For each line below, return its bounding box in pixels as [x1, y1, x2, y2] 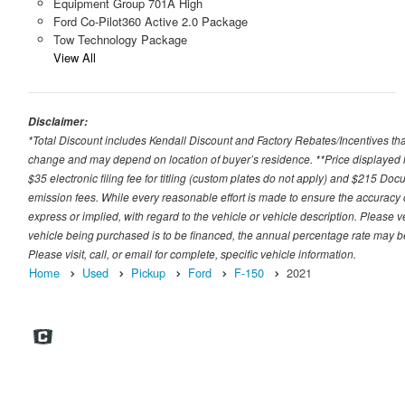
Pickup [131, 264, 165, 282]
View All [52, 49, 96, 67]
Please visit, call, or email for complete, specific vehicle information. [28, 246, 356, 262]
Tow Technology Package [52, 31, 187, 49]
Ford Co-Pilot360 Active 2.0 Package [52, 13, 248, 31]
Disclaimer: [28, 114, 88, 130]
